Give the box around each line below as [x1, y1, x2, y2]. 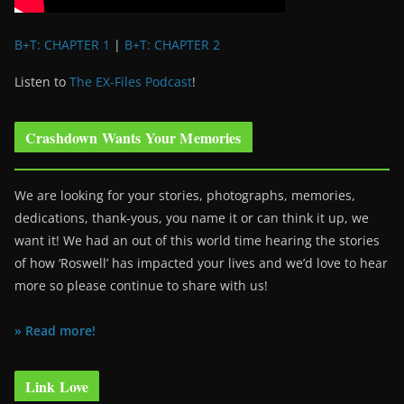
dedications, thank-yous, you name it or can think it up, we [14, 209, 369, 226]
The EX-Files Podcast [69, 73, 192, 90]
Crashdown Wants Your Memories [25, 127, 242, 148]
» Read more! [14, 322, 96, 339]
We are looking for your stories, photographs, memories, [14, 187, 355, 204]
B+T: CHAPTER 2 [124, 36, 220, 53]
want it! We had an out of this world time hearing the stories [14, 232, 380, 249]
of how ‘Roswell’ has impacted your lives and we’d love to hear [14, 254, 388, 271]
